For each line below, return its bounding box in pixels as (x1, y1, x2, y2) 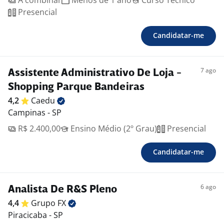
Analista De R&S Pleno (8, 184, 117, 195)
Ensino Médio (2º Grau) (68, 123, 157, 134)
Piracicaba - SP (8, 209, 63, 221)
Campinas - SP (8, 107, 61, 118)
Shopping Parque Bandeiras (8, 82, 144, 93)
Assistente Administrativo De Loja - (8, 68, 181, 79)
